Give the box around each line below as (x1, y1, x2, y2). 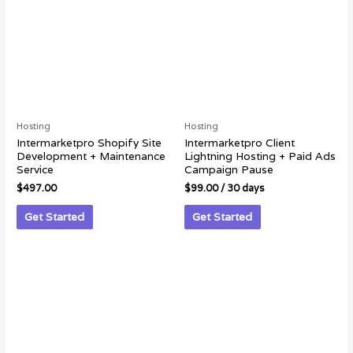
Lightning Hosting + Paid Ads (184, 149, 336, 164)
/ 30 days (218, 182, 264, 195)
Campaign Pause (184, 162, 273, 177)
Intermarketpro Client (184, 136, 295, 150)
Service (17, 162, 54, 177)
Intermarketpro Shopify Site (17, 136, 162, 150)
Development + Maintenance (17, 149, 166, 164)
